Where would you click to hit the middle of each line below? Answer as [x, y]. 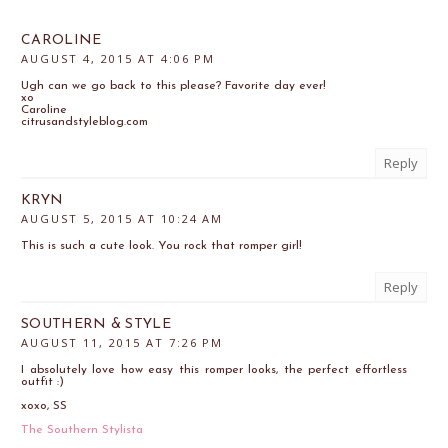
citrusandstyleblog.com [84, 122]
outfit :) [42, 382]
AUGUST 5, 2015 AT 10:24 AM [122, 219]
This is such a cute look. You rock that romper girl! [161, 246]
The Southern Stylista [82, 430]
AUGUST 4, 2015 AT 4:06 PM [118, 59]
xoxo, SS [44, 406]
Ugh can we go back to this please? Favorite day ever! [173, 86]
